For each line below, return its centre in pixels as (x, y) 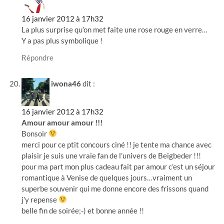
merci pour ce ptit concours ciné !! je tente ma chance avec (117, 144)
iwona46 (66, 83)
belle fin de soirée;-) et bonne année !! (83, 210)
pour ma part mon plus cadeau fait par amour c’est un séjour (118, 166)
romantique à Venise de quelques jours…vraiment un (107, 177)
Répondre (38, 57)
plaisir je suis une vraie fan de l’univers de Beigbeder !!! (111, 155)
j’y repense (40, 199)
